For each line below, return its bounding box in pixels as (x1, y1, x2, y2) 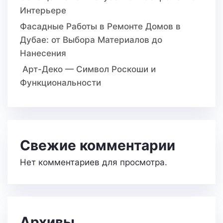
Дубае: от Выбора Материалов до (20, 35, 162, 45)
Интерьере (20, 5, 66, 16)
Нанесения (20, 48, 66, 59)
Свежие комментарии (20, 136, 175, 154)
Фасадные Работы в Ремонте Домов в (20, 21, 181, 32)
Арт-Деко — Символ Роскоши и (20, 64, 156, 75)
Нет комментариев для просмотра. (20, 157, 167, 167)
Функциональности (20, 78, 101, 88)
